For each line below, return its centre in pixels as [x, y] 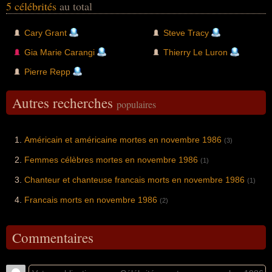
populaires [136, 104]
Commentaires [53, 237]
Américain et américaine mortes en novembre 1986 [123, 139]
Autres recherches [64, 102]
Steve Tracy [186, 32]
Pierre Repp [47, 71]
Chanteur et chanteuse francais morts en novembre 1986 [134, 179]
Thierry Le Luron [195, 52]
